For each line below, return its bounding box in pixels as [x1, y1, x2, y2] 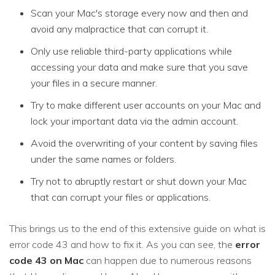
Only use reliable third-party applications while [31, 44, 232, 57]
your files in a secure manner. [31, 76, 157, 89]
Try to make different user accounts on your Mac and [31, 98, 261, 111]
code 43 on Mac [9, 254, 83, 266]
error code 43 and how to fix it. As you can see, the [9, 238, 235, 250]
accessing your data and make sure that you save [31, 60, 248, 73]
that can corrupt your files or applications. [31, 190, 211, 203]
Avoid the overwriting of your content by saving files [31, 136, 258, 149]
